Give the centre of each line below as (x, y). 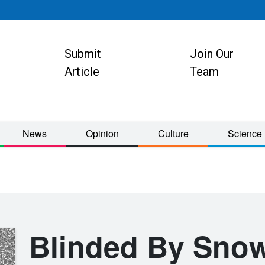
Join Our (211, 54)
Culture (174, 133)
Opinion (103, 133)
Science (245, 133)
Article (82, 72)
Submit (83, 54)
